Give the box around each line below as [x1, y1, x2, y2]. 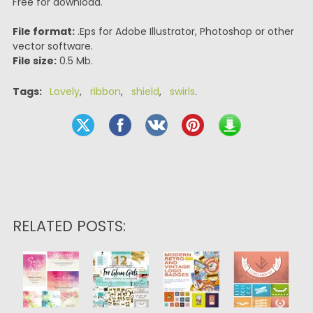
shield [131, 85, 159, 99]
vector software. [12, 39, 93, 53]
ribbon [89, 85, 121, 99]
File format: [12, 24, 75, 38]
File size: [12, 54, 57, 68]
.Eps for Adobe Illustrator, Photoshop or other [74, 24, 294, 38]
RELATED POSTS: [12, 216, 126, 236]
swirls [169, 85, 195, 99]
